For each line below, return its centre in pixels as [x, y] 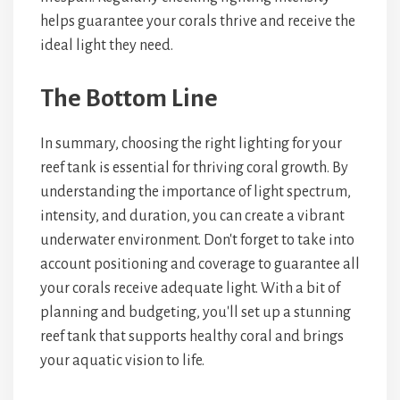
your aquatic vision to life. [122, 361]
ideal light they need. [107, 46]
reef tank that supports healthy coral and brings [192, 337]
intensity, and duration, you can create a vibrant [192, 216]
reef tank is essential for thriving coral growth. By [194, 168]
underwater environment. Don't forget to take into [197, 240]
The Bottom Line [129, 98]
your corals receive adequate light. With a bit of [190, 288]
